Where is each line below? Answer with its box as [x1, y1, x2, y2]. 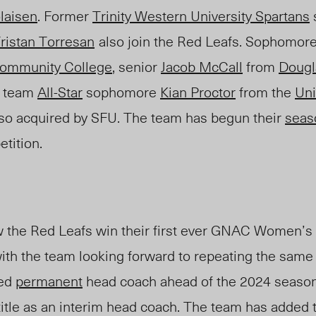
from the [236, 81, 295, 103]
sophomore [83, 81, 160, 103]
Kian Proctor [160, 81, 236, 103]
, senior [112, 56, 161, 78]
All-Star [37, 81, 83, 103]
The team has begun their [120, 107, 285, 128]
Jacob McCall [161, 56, 243, 78]
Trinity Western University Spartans [92, 5, 310, 27]
